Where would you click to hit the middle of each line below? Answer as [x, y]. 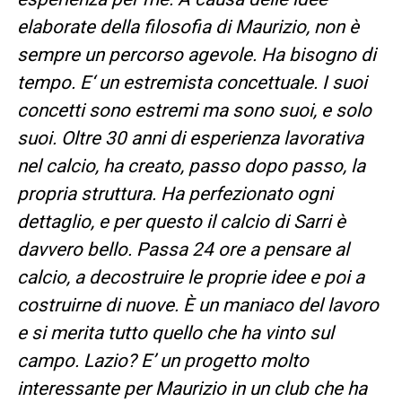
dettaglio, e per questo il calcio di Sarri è [181, 221]
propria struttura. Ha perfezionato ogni [175, 193]
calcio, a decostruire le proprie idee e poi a [190, 277]
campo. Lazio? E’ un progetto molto [162, 360]
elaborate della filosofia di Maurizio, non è [188, 26]
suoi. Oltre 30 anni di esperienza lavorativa [190, 138]
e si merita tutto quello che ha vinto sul [175, 332]
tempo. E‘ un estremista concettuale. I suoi [192, 82]
